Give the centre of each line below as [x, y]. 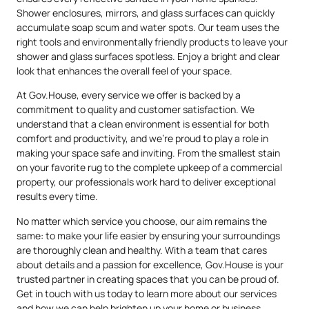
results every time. [57, 197]
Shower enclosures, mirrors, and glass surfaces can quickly [146, 12]
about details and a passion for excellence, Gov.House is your [150, 264]
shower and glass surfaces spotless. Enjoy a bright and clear [148, 56]
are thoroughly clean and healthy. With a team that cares [142, 250]
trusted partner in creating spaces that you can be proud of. [148, 279]
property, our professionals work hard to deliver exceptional [146, 182]
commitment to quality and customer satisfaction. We [136, 110]
